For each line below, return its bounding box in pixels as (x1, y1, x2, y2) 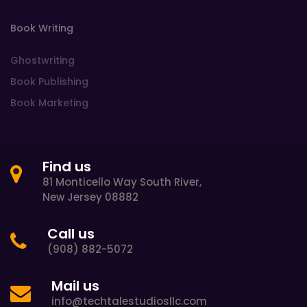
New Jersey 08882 (42, 189, 138, 204)
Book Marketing (10, 95, 88, 110)
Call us (47, 223, 95, 243)
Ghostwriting (10, 53, 75, 68)
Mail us (51, 275, 99, 295)
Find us (42, 156, 91, 176)
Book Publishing (10, 74, 88, 88)
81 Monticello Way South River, (42, 174, 201, 189)
